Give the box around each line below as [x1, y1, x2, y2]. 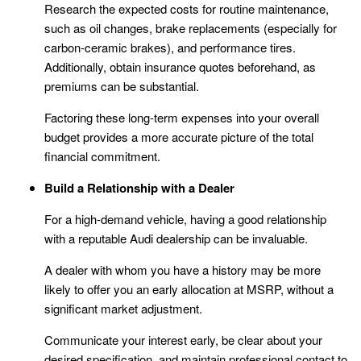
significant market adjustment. [44, 300, 202, 317]
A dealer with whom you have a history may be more [44, 261, 321, 279]
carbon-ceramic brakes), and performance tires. [44, 39, 296, 56]
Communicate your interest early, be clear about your [44, 331, 322, 349]
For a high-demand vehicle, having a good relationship [44, 210, 326, 228]
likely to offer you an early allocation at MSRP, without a [44, 280, 334, 298]
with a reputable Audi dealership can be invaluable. [44, 230, 308, 247]
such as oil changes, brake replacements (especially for [44, 19, 337, 37]
